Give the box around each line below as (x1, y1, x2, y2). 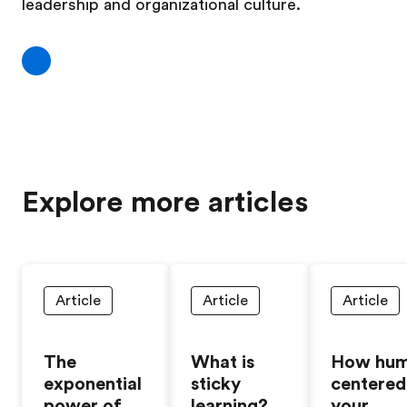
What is (191, 352, 254, 372)
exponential (44, 373, 142, 394)
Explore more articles (22, 185, 309, 219)
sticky (191, 373, 241, 394)
